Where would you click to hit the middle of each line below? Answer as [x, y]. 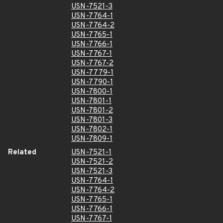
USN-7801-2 [92, 111]
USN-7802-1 [92, 130]
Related [22, 153]
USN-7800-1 [92, 92]
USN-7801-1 [91, 101]
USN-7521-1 [91, 153]
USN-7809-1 [92, 139]
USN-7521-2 [92, 162]
